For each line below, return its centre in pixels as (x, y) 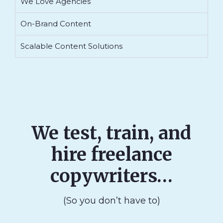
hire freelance (111, 155)
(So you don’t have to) (111, 201)
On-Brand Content (56, 24)
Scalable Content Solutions (71, 46)
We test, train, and (111, 133)
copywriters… (111, 176)
